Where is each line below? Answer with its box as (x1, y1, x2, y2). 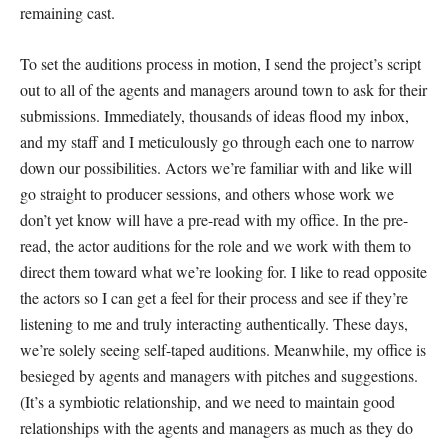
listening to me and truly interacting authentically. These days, (20, 313, 408, 335)
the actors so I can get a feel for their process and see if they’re (20, 287, 408, 309)
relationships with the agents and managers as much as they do (20, 417, 413, 439)
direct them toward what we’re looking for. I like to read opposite (20, 261, 427, 283)
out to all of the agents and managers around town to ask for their (20, 79, 427, 101)
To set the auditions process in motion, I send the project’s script (20, 53, 421, 75)
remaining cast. (20, 2, 115, 24)
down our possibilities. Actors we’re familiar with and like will (20, 157, 412, 179)
